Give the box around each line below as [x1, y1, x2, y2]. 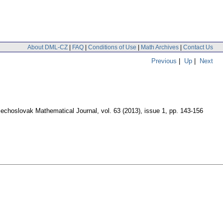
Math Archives [141, 43, 179, 51]
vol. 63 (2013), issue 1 [101, 107, 165, 115]
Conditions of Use [88, 43, 136, 51]
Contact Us [183, 43, 213, 51]
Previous [151, 57, 177, 65]
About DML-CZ [27, 43, 68, 51]
